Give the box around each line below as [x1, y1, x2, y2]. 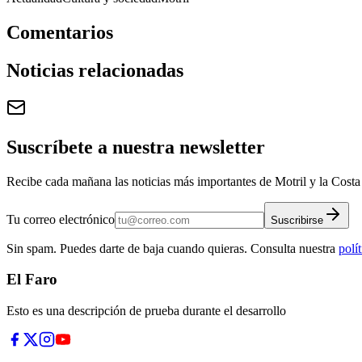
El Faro [6, 271, 57, 288]
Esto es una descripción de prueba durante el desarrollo [6, 304, 286, 318]
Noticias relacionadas [6, 60, 183, 82]
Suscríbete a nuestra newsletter [6, 136, 265, 158]
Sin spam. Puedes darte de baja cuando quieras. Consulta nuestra [6, 241, 335, 255]
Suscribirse [271, 213, 323, 226]
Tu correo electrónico [6, 212, 115, 226]
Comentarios [6, 22, 113, 44]
